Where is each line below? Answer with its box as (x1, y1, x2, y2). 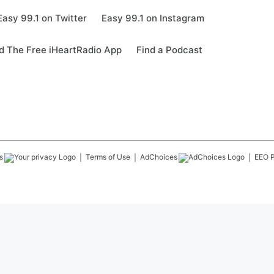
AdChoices (140, 152, 177, 161)
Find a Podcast (136, 44, 202, 56)
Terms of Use (86, 152, 130, 161)
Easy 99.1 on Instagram (102, 12, 204, 24)
